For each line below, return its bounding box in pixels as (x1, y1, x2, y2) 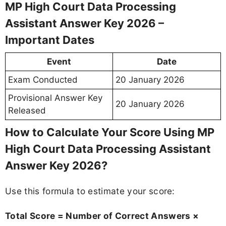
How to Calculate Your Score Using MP (5, 126, 214, 139)
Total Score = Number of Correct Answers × (5, 210, 199, 221)
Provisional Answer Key (8, 93, 102, 103)
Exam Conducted (8, 75, 78, 85)
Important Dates (5, 33, 94, 47)
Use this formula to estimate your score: (5, 185, 175, 196)
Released (8, 105, 46, 116)
